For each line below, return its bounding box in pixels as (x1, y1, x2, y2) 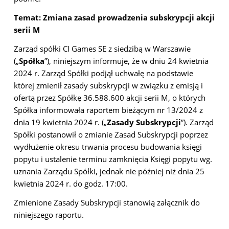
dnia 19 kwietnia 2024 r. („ (13, 117, 107, 127)
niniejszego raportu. (13, 210, 84, 220)
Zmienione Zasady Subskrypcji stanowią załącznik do (13, 197, 200, 208)
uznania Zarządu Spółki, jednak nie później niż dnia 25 (13, 166, 204, 176)
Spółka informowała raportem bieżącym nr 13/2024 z (13, 105, 203, 115)
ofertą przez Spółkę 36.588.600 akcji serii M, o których (13, 93, 205, 103)
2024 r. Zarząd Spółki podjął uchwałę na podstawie (13, 68, 193, 78)
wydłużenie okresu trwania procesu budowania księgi (13, 142, 202, 152)
